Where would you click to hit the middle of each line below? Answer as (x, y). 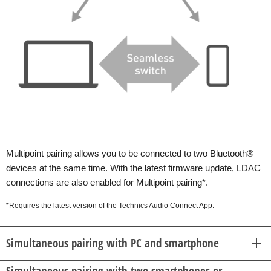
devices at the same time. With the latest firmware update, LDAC (133, 168)
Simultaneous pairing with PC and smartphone (113, 243)
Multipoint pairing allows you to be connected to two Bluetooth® (130, 153)
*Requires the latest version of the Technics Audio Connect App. (110, 205)
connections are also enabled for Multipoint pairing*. (107, 182)
